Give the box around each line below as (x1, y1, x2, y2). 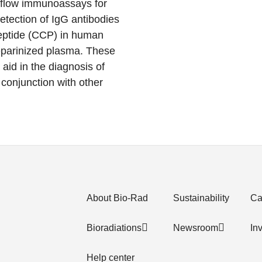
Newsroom (173, 222, 218, 233)
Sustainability (173, 192, 229, 203)
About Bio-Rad (87, 192, 148, 203)
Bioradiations (87, 222, 142, 233)
